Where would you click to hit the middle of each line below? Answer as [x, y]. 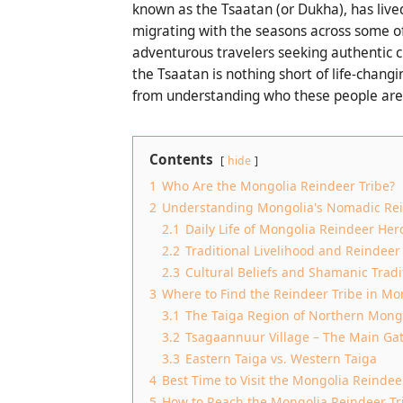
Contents [181, 160]
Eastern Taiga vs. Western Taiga [281, 359]
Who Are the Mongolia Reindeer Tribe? [278, 186]
